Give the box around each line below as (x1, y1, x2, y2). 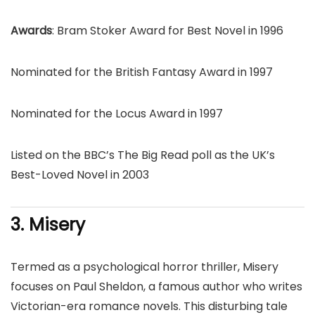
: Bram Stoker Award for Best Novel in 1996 (52, 22, 283, 39)
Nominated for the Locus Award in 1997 (11, 105, 223, 122)
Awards (11, 22, 52, 39)
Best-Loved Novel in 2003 (11, 167, 149, 183)
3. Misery (11, 212, 85, 237)
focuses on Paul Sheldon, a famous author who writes (11, 278, 302, 295)
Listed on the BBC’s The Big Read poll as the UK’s (11, 147, 275, 163)
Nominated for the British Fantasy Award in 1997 (11, 64, 273, 80)
